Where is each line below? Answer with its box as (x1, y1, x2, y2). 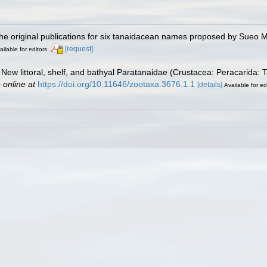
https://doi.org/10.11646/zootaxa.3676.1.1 (38, 79, 195, 89)
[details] (197, 80, 222, 89)
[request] (65, 44, 93, 53)
